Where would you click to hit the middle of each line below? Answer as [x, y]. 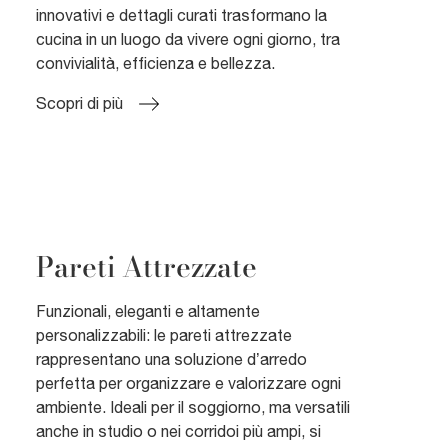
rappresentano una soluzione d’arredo [171, 358]
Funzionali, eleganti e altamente [148, 310]
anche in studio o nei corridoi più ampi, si [178, 430]
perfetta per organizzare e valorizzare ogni [188, 382]
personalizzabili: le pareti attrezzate [164, 334]
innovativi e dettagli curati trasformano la [181, 15]
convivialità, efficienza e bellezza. [155, 63]
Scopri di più [79, 103]
